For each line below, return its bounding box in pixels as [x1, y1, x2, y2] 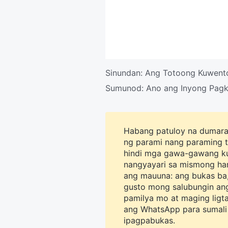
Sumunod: [105, 83, 146, 93]
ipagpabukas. [124, 215, 175, 225]
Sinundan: [105, 68, 145, 78]
